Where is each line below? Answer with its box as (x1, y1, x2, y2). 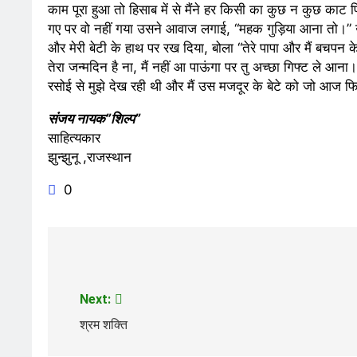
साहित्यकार (48, 130, 100, 146)
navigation (63, 273, 153, 295)
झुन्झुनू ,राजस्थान (48, 149, 131, 165)
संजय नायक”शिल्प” (48, 111, 140, 127)
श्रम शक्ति (80, 317, 127, 332)
